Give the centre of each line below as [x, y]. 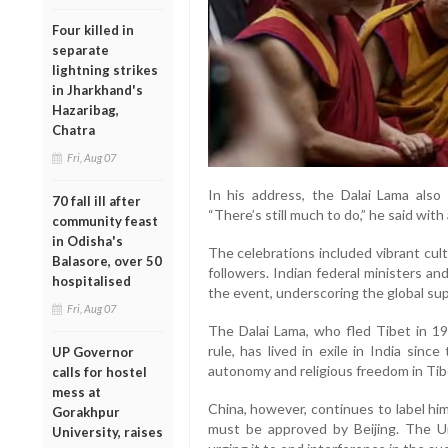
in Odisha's [87, 240]
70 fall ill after [96, 200]
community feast [105, 220]
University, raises [107, 431]
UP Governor [93, 351]
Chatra [73, 129]
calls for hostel [99, 371]
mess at [76, 391]
